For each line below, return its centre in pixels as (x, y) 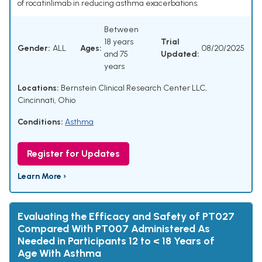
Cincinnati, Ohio (46, 101)
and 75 (116, 54)
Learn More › (42, 177)
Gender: (34, 48)
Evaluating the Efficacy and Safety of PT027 (126, 217)
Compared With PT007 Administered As (114, 229)
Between (121, 30)
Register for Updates (73, 154)
